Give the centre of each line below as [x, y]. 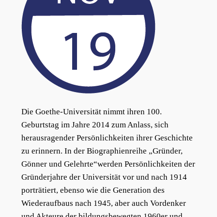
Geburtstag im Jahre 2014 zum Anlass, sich [95, 125]
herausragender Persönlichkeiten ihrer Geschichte [107, 138]
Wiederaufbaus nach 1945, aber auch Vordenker [103, 203]
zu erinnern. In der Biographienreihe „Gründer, [102, 151]
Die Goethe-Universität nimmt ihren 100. [91, 112]
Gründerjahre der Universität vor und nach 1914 [104, 177]
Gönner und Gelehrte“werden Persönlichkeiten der [108, 164]
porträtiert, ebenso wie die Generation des [93, 190]
